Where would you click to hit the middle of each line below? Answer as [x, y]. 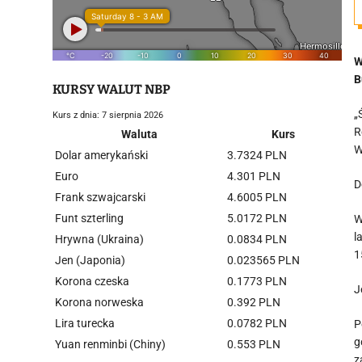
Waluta [139, 134]
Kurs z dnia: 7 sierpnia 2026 [108, 115]
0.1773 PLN [257, 281]
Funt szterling [89, 218]
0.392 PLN [254, 302]
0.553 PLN [254, 344]
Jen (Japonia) [90, 260]
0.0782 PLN [257, 323]
